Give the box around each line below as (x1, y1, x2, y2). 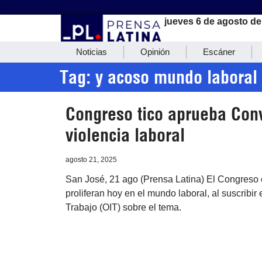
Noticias (76, 47, 107, 57)
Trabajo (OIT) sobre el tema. (65, 202, 181, 213)
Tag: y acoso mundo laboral (60, 66, 257, 89)
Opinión (140, 47, 170, 57)
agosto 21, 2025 (65, 156, 117, 164)
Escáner (203, 47, 235, 57)
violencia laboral (65, 124, 185, 147)
